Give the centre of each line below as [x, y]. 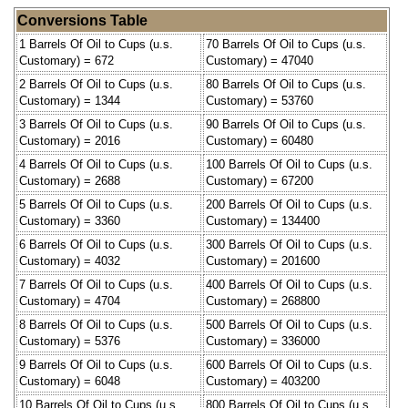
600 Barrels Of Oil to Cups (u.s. [289, 364]
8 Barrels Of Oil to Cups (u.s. [96, 324]
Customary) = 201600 [263, 260]
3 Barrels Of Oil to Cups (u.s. [96, 124]
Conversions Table [82, 20]
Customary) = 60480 [260, 140]
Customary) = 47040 [260, 60]
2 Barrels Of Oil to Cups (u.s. [96, 84]
